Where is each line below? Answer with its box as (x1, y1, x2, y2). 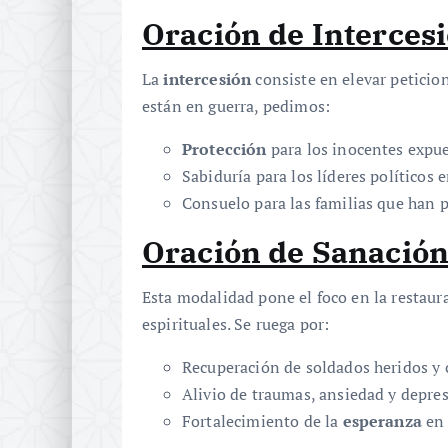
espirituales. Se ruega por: (142, 313, 330, 336)
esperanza (342, 410, 422, 433)
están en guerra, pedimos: (142, 95, 331, 118)
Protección (182, 138, 267, 161)
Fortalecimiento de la (182, 410, 343, 433)
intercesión (163, 68, 252, 91)
